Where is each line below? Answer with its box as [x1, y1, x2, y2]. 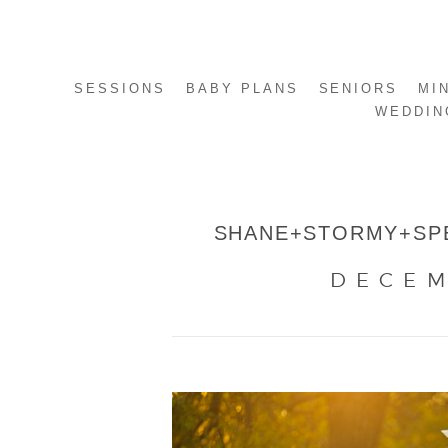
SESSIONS [73, 81, 166, 96]
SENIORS [318, 81, 399, 96]
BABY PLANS [185, 81, 299, 96]
